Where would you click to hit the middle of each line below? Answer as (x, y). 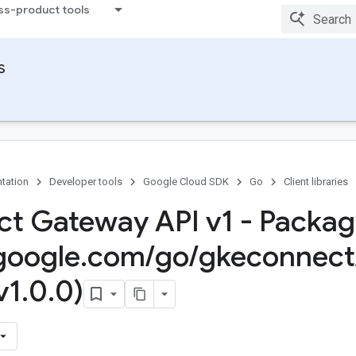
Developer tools (86, 182)
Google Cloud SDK (186, 182)
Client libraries (316, 182)
